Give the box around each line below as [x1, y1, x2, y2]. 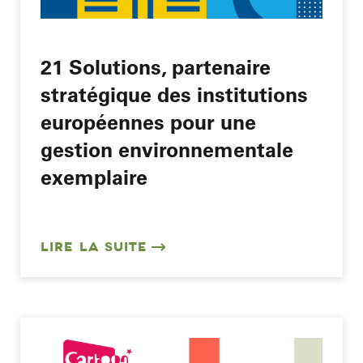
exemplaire [41, 164, 147, 190]
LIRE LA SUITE [41, 239, 147, 255]
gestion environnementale [41, 136, 293, 162]
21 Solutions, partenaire [41, 53, 271, 79]
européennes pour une [41, 109, 256, 135]
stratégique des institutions [41, 81, 308, 107]
